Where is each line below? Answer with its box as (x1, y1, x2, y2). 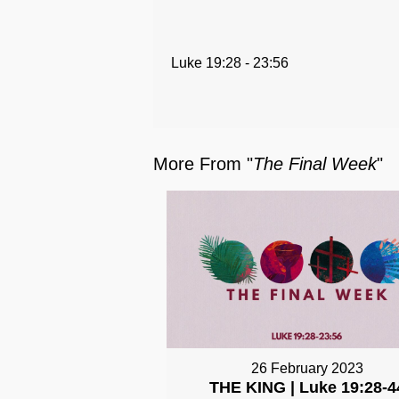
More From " (153, 153, 253, 174)
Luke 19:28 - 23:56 (171, 54, 289, 70)
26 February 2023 (250, 361, 363, 377)
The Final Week (253, 153, 377, 174)
